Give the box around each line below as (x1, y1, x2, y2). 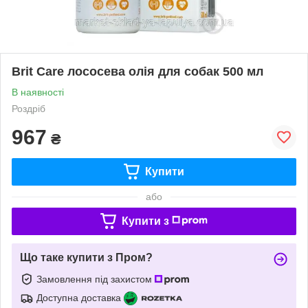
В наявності (12, 86, 64, 98)
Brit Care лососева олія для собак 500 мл (12, 64, 263, 78)
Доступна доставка (36, 291, 121, 303)
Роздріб (12, 102, 45, 114)
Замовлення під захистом (36, 273, 155, 285)
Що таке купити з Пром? (20, 251, 153, 263)
